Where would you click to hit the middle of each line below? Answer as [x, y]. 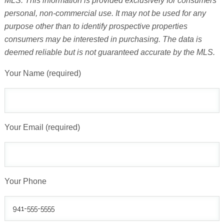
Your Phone [25, 181]
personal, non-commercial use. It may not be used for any [105, 13]
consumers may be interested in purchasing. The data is [103, 39]
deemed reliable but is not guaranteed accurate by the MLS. [109, 52]
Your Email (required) [42, 127]
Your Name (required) [42, 73]
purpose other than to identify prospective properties [96, 26]
